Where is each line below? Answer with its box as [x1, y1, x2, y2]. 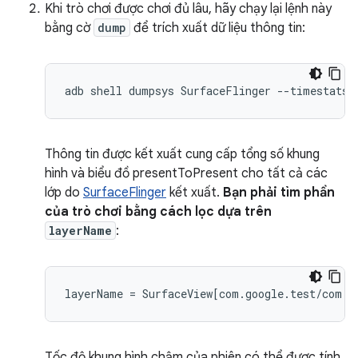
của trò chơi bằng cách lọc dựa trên [45, 204, 272, 221]
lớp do [45, 185, 83, 201]
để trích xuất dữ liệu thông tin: [130, 20, 305, 37]
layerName [49, 223, 112, 239]
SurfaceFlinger [83, 185, 166, 201]
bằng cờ [45, 20, 93, 37]
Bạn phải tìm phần [223, 185, 335, 201]
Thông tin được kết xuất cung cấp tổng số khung [45, 146, 320, 163]
